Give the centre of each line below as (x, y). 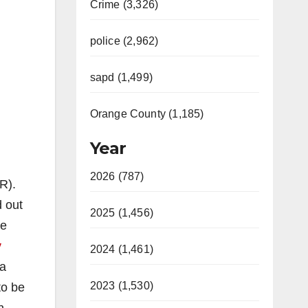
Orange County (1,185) (147, 114)
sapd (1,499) (121, 77)
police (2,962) (124, 41)
